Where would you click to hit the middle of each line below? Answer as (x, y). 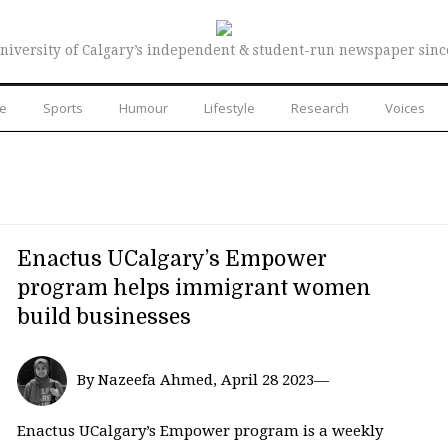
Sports (63, 107)
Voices (405, 107)
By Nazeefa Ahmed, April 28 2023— (202, 379)
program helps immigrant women (193, 287)
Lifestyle (229, 107)
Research (320, 107)
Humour (143, 107)
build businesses (103, 316)
